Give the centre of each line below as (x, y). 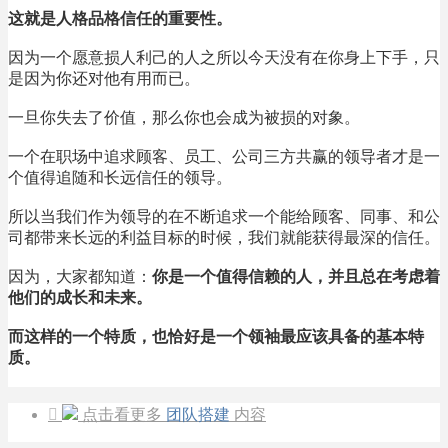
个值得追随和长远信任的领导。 (120, 177)
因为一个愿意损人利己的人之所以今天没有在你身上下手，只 (224, 57)
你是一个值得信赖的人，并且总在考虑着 (296, 276)
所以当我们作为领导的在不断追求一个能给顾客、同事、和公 (224, 216)
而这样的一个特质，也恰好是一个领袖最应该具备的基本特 (216, 336)
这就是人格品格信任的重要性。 (120, 18)
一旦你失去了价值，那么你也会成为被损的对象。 (184, 117)
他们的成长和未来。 (80, 297)
